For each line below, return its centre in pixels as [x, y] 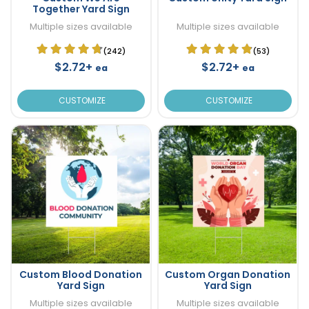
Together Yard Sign [81, 9]
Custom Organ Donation [228, 274]
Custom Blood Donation [81, 274]
